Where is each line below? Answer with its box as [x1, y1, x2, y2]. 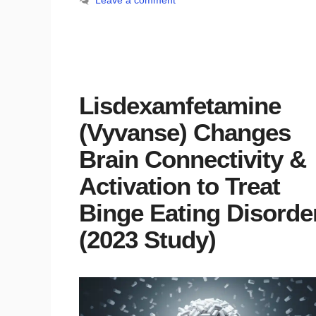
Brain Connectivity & [79, 145, 306, 174]
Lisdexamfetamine [79, 92, 281, 120]
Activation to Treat [79, 172, 280, 200]
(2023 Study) [79, 226, 216, 254]
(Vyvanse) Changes [79, 119, 291, 147]
